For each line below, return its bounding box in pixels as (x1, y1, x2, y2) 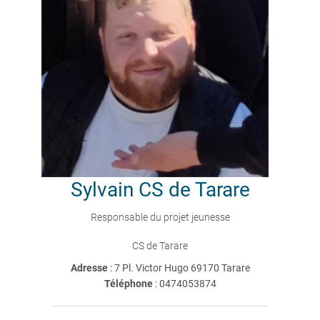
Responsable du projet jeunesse (90, 211, 230, 223)
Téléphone (104, 278, 153, 289)
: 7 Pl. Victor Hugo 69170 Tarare (109, 262, 250, 274)
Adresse (70, 262, 110, 274)
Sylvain (70, 178, 134, 201)
